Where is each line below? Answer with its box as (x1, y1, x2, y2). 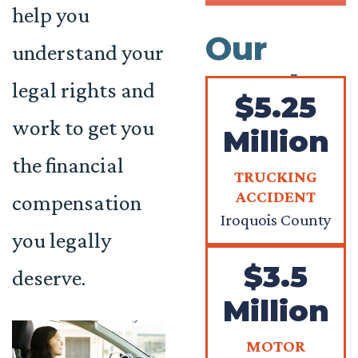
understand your (12, 40, 164, 65)
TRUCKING (234, 167, 318, 186)
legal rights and (12, 78, 155, 102)
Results (205, 67, 332, 106)
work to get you (12, 115, 154, 140)
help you (12, 2, 89, 27)
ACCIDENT (236, 187, 316, 206)
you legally (12, 228, 111, 253)
